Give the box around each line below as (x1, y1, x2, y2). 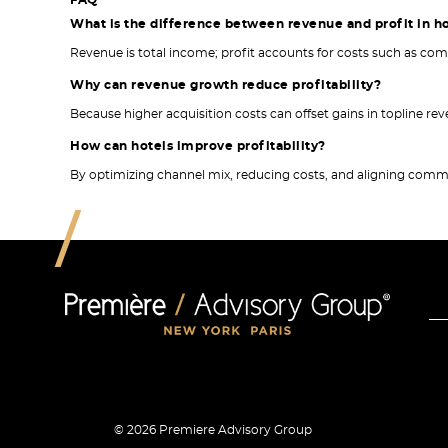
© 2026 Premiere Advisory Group (113, 424, 312, 436)
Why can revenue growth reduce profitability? (70, 79, 381, 91)
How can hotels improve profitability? (70, 140, 326, 152)
